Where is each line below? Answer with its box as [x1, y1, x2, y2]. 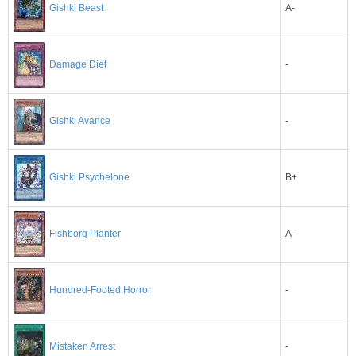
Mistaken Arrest [49, 341, 115, 353]
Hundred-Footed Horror [49, 284, 151, 296]
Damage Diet [49, 59, 106, 71]
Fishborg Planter [49, 228, 121, 240]
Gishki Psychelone [49, 172, 130, 184]
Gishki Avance [49, 115, 110, 127]
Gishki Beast [49, 2, 103, 14]
